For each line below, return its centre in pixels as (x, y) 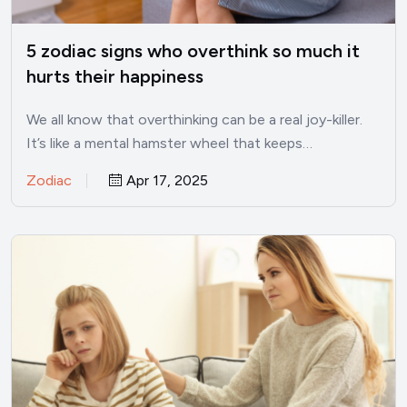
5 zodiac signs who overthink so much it (193, 50)
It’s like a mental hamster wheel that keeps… (169, 143)
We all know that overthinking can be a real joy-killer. (194, 119)
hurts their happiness (115, 76)
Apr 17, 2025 (165, 180)
